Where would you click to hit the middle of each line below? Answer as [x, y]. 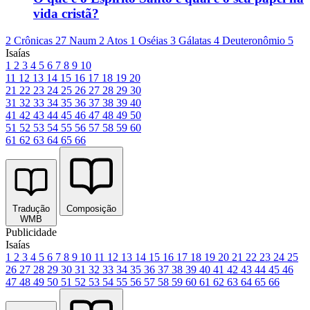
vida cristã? [66, 14]
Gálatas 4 [200, 41]
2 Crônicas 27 [37, 41]
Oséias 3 [158, 41]
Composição [91, 209]
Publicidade [31, 232]
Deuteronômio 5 [258, 41]
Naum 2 [88, 41]
